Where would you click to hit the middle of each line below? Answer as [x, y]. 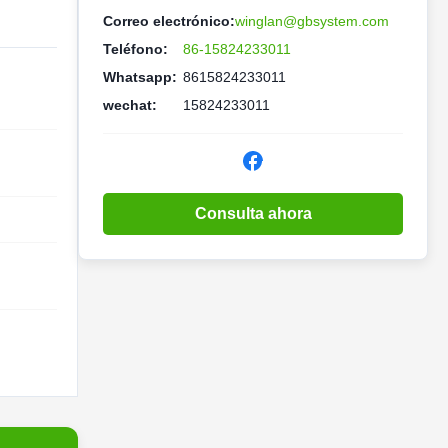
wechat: [130, 105]
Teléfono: [135, 49]
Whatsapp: [140, 77]
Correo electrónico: [169, 21]
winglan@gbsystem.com [312, 21]
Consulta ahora [253, 213]
